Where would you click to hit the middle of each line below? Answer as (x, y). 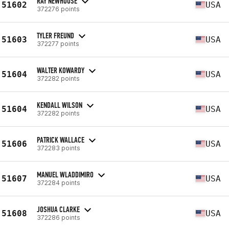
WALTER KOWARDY (61, 70)
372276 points (58, 9)
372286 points (59, 217)
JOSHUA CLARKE (58, 209)
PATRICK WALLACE (61, 140)
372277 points (58, 43)
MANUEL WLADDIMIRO (65, 174)
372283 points (59, 148)
